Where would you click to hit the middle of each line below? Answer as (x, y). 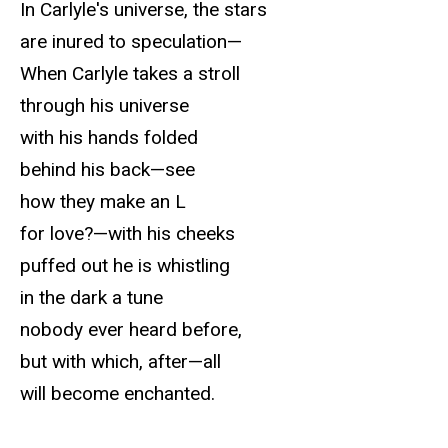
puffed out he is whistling (125, 266)
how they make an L (103, 202)
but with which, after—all (120, 362)
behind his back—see (107, 170)
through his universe (104, 106)
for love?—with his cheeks (127, 234)
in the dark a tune (91, 298)
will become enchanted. (117, 394)
